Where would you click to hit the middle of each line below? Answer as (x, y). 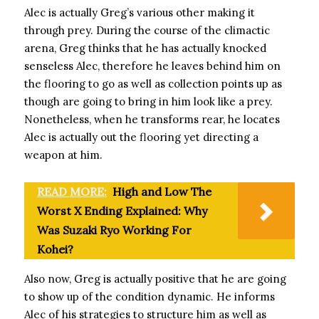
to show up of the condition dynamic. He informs (150, 297)
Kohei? (55, 249)
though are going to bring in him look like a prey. (148, 101)
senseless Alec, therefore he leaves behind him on (152, 66)
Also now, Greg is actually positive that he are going (155, 279)
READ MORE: (72, 192)
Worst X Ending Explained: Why (122, 211)
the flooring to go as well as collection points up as (153, 84)
